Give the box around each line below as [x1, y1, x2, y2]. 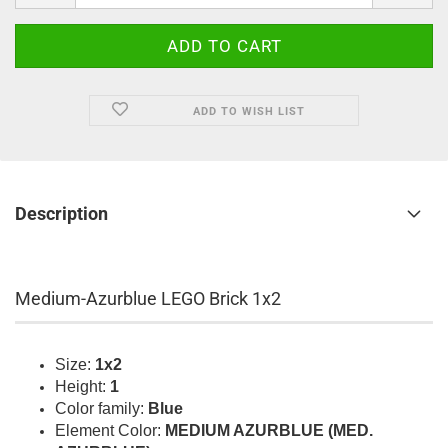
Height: [55, 378, 110, 395]
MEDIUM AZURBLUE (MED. [165, 422, 373, 439]
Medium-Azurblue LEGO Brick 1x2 [15, 288, 281, 309]
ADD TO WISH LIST [192, 105, 305, 118]
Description [15, 203, 108, 224]
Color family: [55, 400, 148, 417]
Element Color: [55, 422, 165, 439]
